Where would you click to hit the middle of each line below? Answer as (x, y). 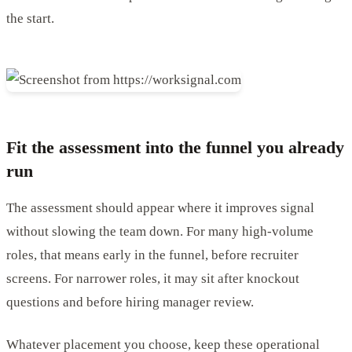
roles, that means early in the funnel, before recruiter (152, 255)
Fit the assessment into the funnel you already (175, 147)
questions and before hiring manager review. (130, 302)
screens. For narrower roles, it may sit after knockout (153, 278)
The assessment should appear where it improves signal (160, 207)
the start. (30, 18)
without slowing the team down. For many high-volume (160, 231)
